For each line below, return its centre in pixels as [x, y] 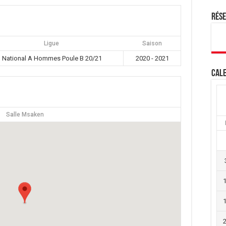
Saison [152, 43]
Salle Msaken [25, 114]
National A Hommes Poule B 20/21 [52, 58]
